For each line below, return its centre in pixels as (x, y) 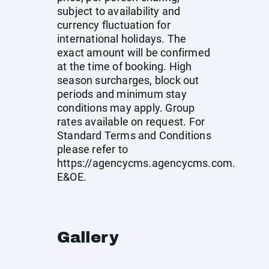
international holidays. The (122, 39)
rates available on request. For (131, 122)
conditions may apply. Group (126, 108)
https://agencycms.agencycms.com (145, 163)
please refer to (92, 149)
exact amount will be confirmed (134, 53)
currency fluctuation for (114, 25)
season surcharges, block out (128, 80)
